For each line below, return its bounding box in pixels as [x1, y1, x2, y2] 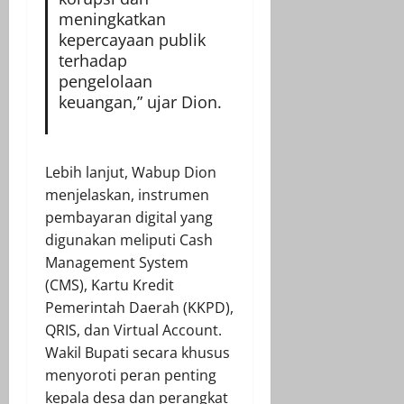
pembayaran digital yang [45, 207, 213, 227]
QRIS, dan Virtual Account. [45, 319, 222, 340]
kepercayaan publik [58, 28, 206, 50]
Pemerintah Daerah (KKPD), [45, 297, 234, 317]
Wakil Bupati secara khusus [45, 342, 230, 363]
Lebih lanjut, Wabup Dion [45, 161, 216, 182]
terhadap [58, 49, 127, 71]
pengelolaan [58, 69, 152, 92]
